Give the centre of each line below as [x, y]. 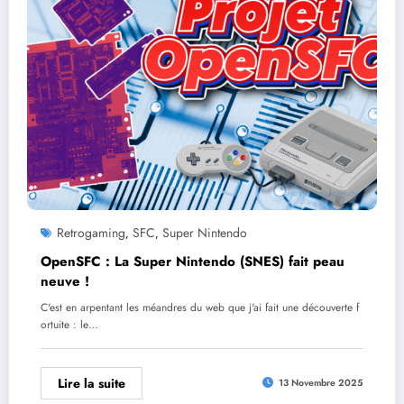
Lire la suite [92, 383]
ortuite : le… [69, 324]
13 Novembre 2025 [321, 383]
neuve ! [65, 281]
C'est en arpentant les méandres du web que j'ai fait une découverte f [200, 307]
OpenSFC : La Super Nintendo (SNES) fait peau [193, 261]
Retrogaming [91, 232]
